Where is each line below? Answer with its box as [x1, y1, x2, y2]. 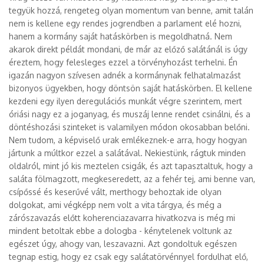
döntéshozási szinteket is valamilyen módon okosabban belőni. [9, 122, 250, 132]
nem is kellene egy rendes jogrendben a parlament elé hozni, [9, 18, 242, 28]
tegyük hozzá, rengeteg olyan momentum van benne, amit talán [9, 5, 253, 15]
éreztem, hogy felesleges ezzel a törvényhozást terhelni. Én [9, 57, 237, 67]
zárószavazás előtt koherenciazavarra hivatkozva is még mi [9, 213, 235, 223]
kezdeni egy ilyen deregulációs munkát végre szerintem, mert [9, 96, 242, 106]
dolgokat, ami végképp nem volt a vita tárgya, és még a [9, 200, 222, 210]
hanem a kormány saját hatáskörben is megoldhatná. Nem [9, 31, 232, 41]
